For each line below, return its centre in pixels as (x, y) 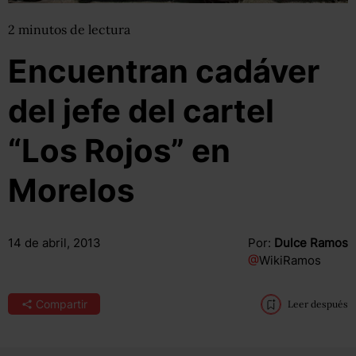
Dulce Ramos (311, 243)
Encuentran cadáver (164, 71)
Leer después (317, 304)
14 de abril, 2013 (54, 243)
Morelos (71, 190)
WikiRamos (290, 260)
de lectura (100, 29)
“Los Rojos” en (119, 151)
